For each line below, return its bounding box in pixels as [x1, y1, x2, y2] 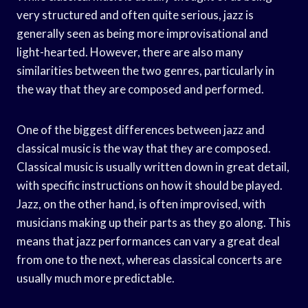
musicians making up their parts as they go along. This [16, 214, 291, 230]
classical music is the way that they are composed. [16, 140, 271, 155]
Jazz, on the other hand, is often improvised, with [16, 196, 265, 211]
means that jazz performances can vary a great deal [16, 233, 280, 248]
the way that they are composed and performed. [16, 81, 264, 96]
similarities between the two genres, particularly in [16, 63, 274, 78]
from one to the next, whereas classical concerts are [16, 252, 282, 267]
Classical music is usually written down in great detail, [16, 159, 289, 174]
